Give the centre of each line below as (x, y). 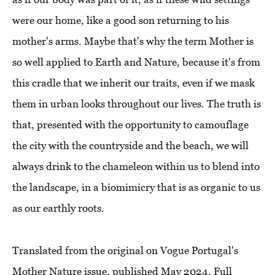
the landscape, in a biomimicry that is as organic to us (136, 187)
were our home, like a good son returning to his (121, 20)
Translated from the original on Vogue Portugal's (125, 250)
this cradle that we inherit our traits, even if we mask (134, 83)
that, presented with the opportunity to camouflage (130, 125)
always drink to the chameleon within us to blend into (136, 166)
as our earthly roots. (60, 208)
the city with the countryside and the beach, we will (130, 145)
